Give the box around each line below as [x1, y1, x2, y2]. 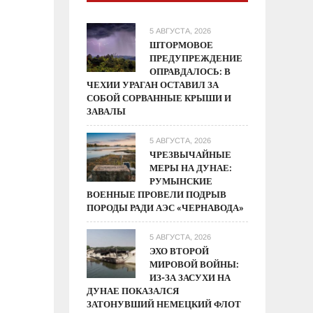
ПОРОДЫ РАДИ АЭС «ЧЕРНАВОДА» [87, 201, 245, 214]
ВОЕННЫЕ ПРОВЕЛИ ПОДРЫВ [87, 187, 227, 201]
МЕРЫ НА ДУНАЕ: [150, 161, 233, 175]
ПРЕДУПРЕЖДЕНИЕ [150, 51, 243, 65]
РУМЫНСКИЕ [150, 174, 213, 188]
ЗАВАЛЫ [87, 104, 126, 118]
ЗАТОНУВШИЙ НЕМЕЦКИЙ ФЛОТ [87, 297, 242, 311]
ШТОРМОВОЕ [150, 38, 214, 52]
